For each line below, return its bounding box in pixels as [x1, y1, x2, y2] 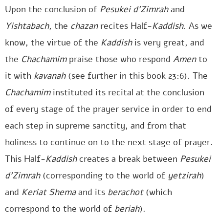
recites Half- [98, 20, 152, 32]
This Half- [5, 153, 45, 165]
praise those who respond [66, 53, 173, 65]
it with [5, 70, 34, 82]
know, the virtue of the [5, 37, 101, 48]
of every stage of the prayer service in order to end [5, 103, 212, 115]
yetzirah [168, 170, 201, 181]
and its [76, 186, 108, 198]
